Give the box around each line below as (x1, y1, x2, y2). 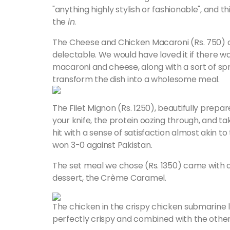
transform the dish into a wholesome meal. (52, 73, 220, 85)
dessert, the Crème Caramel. (52, 172, 168, 184)
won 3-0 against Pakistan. (52, 139, 154, 151)
